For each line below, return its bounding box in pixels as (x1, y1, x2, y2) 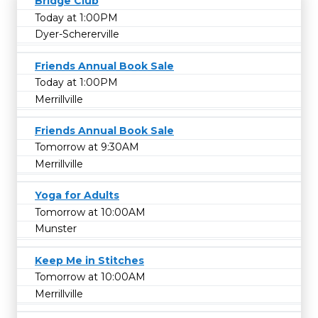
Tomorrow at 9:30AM (35, 141, 139, 154)
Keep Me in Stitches (35, 253, 144, 267)
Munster (35, 222, 77, 236)
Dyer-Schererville (35, 28, 119, 41)
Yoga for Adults (35, 189, 119, 202)
